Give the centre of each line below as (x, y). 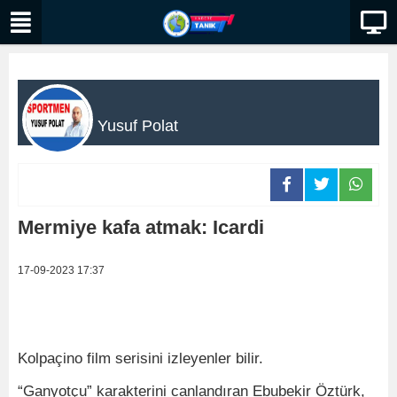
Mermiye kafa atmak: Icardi (141, 227)
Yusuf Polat (138, 126)
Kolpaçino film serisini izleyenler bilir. (140, 358)
